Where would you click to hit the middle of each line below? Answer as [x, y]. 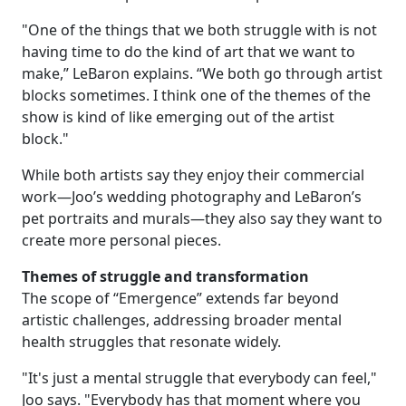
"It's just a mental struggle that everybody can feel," [199, 378]
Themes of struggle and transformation [165, 277]
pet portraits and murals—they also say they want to [202, 219]
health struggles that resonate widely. [151, 342]
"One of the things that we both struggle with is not [199, 30]
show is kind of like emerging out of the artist [178, 117]
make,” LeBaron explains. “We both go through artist [202, 74]
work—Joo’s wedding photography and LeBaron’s [192, 197]
